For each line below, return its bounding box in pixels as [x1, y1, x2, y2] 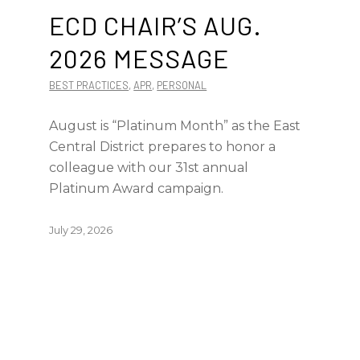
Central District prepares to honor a [49, 139, 276, 154]
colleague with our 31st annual [49, 160, 249, 175]
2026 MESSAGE [49, 43, 230, 73]
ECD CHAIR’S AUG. [49, 10, 263, 40]
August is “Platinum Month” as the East [49, 118, 301, 133]
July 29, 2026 [49, 223, 113, 236]
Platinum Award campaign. [49, 181, 224, 196]
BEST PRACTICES [49, 79, 129, 92]
